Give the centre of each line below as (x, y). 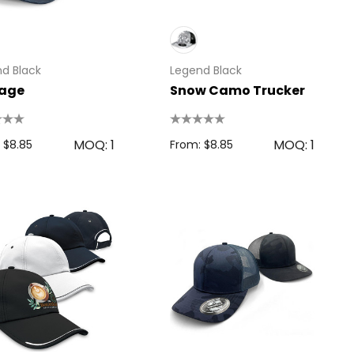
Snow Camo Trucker (237, 90)
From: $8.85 (201, 144)
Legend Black (205, 70)
